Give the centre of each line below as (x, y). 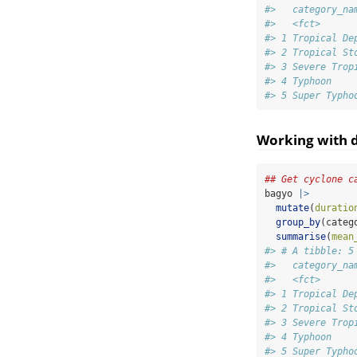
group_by (298, 223)
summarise (301, 237)
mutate (292, 208)
